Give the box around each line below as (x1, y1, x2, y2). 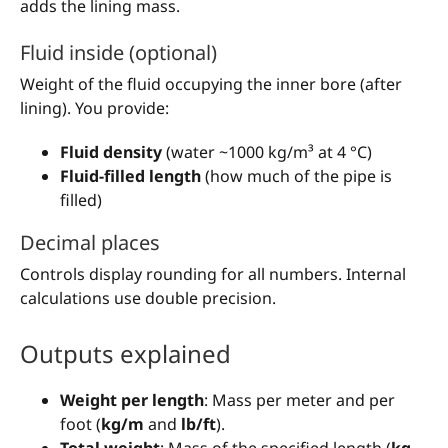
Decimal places (20, 229, 160, 257)
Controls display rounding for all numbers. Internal (20, 263, 406, 286)
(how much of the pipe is (201, 165, 392, 188)
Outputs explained (20, 337, 231, 371)
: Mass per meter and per (204, 389, 395, 412)
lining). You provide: (20, 97, 169, 120)
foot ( (60, 413, 101, 436)
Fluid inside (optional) (20, 39, 217, 67)
